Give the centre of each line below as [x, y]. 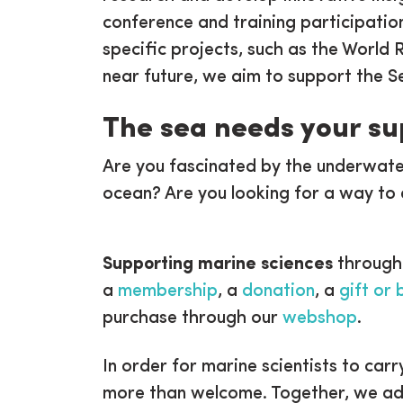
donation [278, 291]
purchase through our [193, 318]
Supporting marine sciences [218, 264]
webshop [320, 318]
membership [168, 291]
